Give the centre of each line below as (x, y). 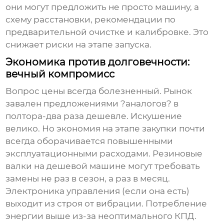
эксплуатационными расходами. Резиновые (104, 154)
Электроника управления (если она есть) (98, 191)
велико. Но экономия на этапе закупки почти (105, 129)
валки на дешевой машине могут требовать (103, 166)
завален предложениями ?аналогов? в (92, 104)
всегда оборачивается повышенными (89, 141)
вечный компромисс (60, 74)
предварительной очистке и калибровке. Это (107, 32)
